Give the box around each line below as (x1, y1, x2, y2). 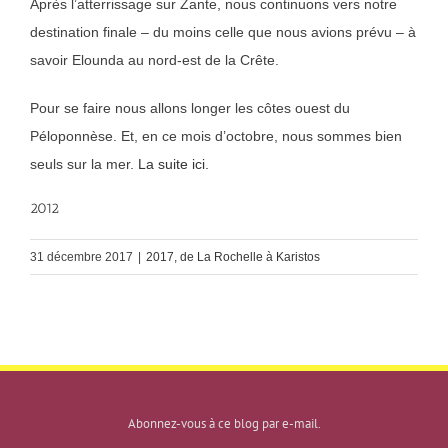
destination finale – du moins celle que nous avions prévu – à (30, 24, 416, 41)
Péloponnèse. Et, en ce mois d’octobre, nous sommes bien (30, 128, 402, 145)
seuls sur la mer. (30, 156, 138, 173)
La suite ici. (138, 156, 209, 173)
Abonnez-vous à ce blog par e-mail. (127, 415, 321, 433)
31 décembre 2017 (30, 250, 133, 265)
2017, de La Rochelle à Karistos (146, 250, 320, 265)
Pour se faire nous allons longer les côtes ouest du (30, 100, 350, 117)
